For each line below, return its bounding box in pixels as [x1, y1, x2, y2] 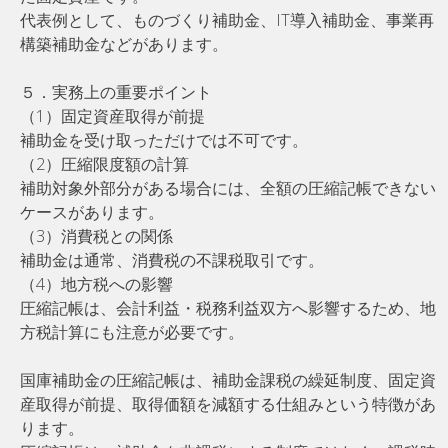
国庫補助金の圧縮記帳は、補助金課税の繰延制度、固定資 [20, 368, 436, 391]
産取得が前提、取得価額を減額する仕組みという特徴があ [20, 392, 436, 415]
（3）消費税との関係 [20, 224, 173, 247]
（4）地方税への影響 [20, 272, 173, 295]
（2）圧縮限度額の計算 [20, 152, 189, 175]
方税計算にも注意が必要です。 [20, 320, 244, 343]
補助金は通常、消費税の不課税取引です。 [20, 248, 324, 271]
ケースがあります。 [20, 200, 164, 223]
